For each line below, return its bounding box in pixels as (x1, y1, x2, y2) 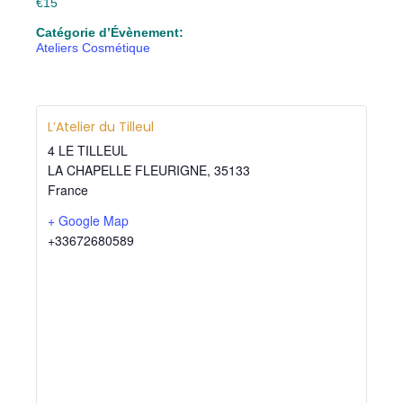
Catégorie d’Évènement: (36, 25, 184, 40)
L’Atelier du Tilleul (48, 117, 154, 136)
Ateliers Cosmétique (36, 40, 150, 56)
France (48, 180, 88, 199)
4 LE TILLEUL (48, 140, 128, 159)
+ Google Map (48, 210, 129, 229)
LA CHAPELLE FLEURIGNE (48, 160, 207, 179)
